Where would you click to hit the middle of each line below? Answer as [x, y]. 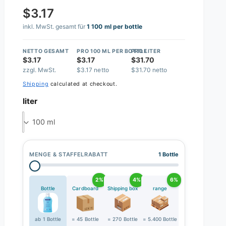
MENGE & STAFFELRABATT [69, 154]
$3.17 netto [93, 70]
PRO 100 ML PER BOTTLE [112, 51]
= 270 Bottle [123, 219]
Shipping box [123, 188]
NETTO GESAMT [46, 51]
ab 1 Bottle [48, 219]
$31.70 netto [149, 70]
